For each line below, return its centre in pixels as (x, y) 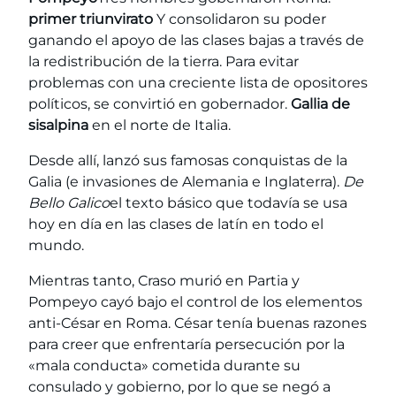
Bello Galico (69, 203)
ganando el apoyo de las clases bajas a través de (196, 41)
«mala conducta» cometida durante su (164, 366)
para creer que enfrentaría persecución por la (187, 345)
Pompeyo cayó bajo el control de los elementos (195, 302)
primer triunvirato (91, 19)
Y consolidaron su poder (240, 19)
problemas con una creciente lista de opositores (198, 83)
